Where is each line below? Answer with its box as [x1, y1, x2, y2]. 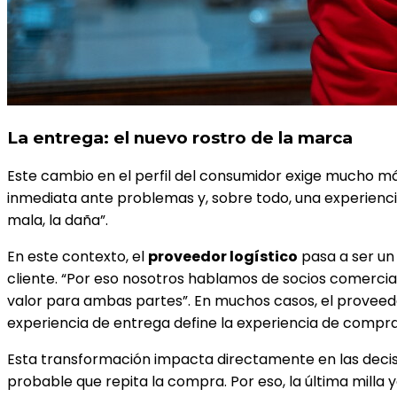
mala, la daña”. [7, 210, 108, 231]
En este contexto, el [7, 246, 148, 268]
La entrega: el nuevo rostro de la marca [7, 128, 353, 149]
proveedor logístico [148, 246, 298, 268]
